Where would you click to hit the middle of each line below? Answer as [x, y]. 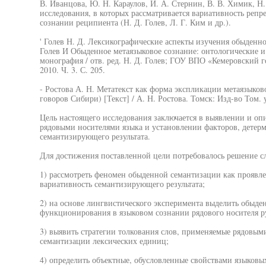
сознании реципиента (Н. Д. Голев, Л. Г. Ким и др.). [135, 22]
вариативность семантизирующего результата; [122, 184]
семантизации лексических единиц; [104, 241]
